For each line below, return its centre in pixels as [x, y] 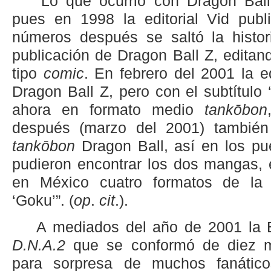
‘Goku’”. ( [43, 200]
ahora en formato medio [109, 109]
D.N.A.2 [43, 246]
